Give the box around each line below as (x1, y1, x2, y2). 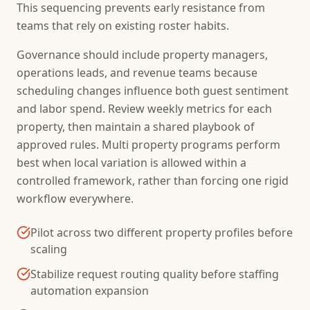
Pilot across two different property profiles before (30, 225, 293, 240)
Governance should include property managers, (17, 47, 268, 62)
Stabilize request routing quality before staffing (30, 266, 279, 282)
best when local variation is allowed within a (17, 155, 246, 170)
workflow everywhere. (17, 191, 134, 206)
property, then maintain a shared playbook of (17, 119, 255, 134)
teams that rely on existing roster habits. (17, 18, 229, 33)
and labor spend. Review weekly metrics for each (17, 101, 272, 116)
